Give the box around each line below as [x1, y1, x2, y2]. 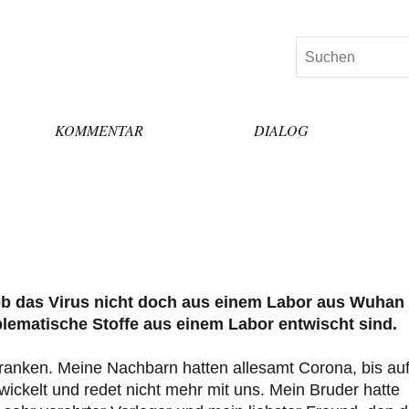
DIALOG [254, 120, 309, 140]
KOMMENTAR [54, 120, 143, 140]
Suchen [294, 40, 345, 56]
